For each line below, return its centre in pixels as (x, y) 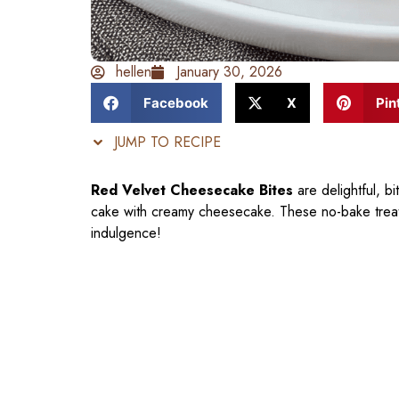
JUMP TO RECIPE (165, 142)
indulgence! (126, 233)
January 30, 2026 (229, 72)
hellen (134, 72)
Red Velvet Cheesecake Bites (192, 191)
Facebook (175, 102)
